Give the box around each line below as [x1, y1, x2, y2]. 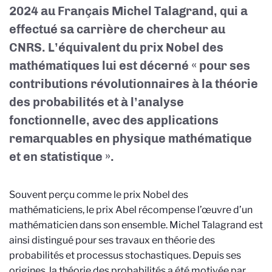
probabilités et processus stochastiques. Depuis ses [9, 250, 241, 261]
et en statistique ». [9, 149, 114, 164]
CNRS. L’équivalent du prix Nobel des [9, 40, 223, 55]
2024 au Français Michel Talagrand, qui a [9, 4, 248, 18]
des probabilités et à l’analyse [9, 95, 184, 109]
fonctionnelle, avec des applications [9, 113, 219, 127]
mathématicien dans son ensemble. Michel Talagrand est [9, 219, 263, 231]
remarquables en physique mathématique [9, 131, 252, 146]
